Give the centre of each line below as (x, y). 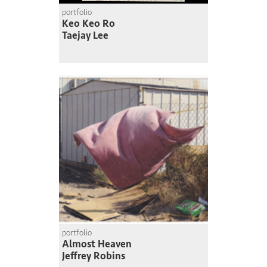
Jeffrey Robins (94, 256)
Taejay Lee (85, 35)
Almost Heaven (97, 244)
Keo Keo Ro (89, 23)
